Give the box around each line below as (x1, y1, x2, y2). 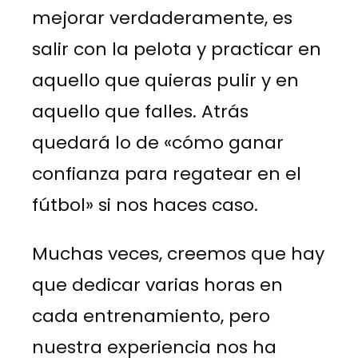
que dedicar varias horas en (32, 272, 283, 298)
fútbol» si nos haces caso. (32, 193, 258, 218)
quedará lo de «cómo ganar (32, 130, 284, 156)
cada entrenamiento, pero (32, 304, 270, 329)
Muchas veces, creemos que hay (32, 241, 324, 267)
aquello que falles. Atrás (32, 99, 249, 125)
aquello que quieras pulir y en (32, 68, 299, 93)
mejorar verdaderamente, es (32, 6, 292, 31)
